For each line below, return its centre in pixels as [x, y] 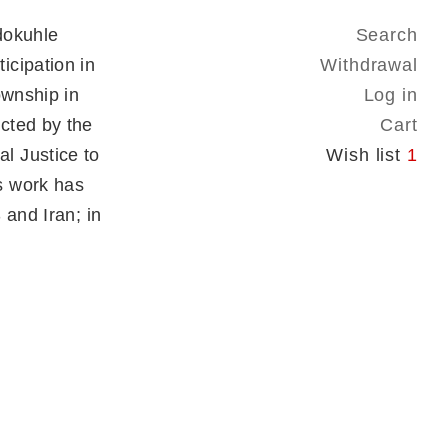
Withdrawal [369, 65]
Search [386, 35]
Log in [390, 95]
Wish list [364, 155]
